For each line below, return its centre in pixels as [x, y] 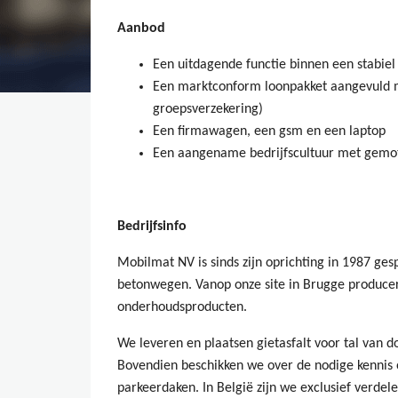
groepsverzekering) [208, 109]
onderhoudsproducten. [182, 307]
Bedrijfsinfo [152, 226]
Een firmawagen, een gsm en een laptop [269, 131]
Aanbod [141, 28]
